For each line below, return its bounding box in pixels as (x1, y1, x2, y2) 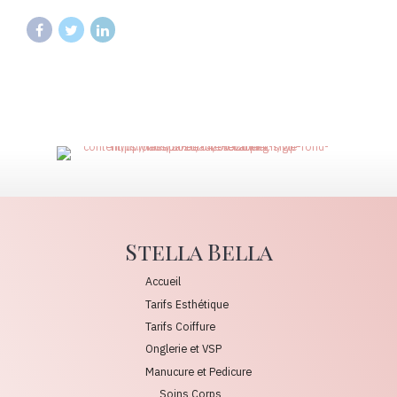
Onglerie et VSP (145, 341, 222, 356)
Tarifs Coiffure (145, 319, 215, 333)
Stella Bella (124, 237, 273, 267)
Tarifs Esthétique (145, 296, 229, 311)
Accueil (145, 274, 181, 289)
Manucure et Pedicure (145, 363, 252, 378)
